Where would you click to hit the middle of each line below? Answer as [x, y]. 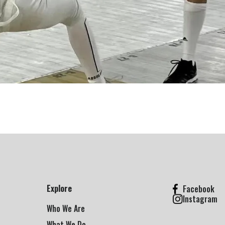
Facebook [199, 189]
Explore [59, 188]
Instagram [200, 199]
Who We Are [66, 208]
